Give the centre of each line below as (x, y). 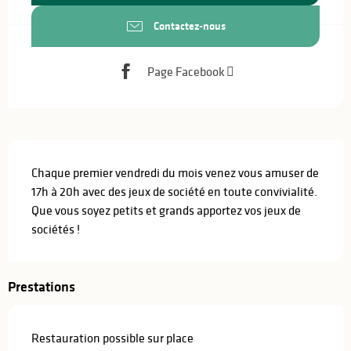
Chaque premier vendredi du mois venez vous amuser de (175, 172)
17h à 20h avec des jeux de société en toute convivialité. (174, 191)
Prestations (42, 286)
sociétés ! (56, 228)
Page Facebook (186, 72)
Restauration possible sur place (112, 337)
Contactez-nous (190, 26)
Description (45, 150)
